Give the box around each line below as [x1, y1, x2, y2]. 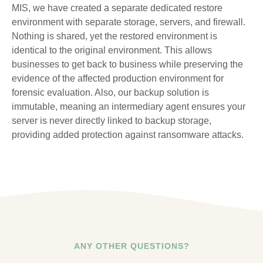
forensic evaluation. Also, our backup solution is [12, 87, 209, 97]
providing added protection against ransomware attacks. [12, 130, 244, 140]
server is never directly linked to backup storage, [12, 116, 211, 126]
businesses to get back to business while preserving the [12, 59, 243, 69]
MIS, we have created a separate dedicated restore [12, 3, 222, 13]
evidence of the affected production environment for [12, 73, 224, 83]
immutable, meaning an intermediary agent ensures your [12, 102, 245, 112]
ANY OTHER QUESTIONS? [73, 241, 190, 251]
